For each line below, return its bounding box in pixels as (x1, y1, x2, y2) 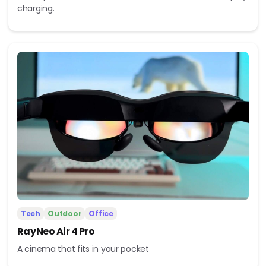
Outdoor (47, 208, 82, 219)
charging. (17, 2, 55, 15)
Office (88, 208, 113, 219)
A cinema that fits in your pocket (17, 243, 149, 255)
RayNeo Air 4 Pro (17, 224, 95, 239)
